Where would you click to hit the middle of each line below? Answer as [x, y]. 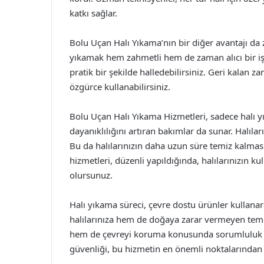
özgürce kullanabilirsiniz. [120, 87]
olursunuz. [91, 175]
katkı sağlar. [93, 13]
